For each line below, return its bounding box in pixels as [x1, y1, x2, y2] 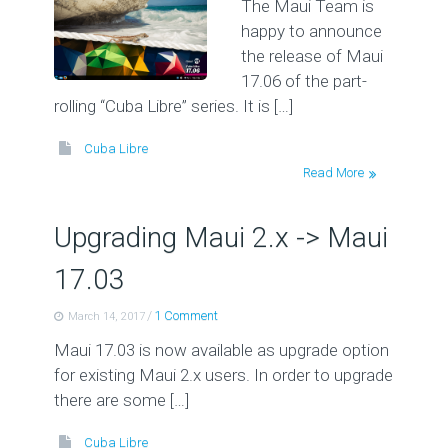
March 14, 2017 [67, 310, 145, 323]
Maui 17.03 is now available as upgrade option [53, 340, 389, 360]
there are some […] [53, 390, 189, 410]
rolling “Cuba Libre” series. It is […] [53, 96, 293, 116]
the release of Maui [240, 46, 383, 66]
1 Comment [153, 308, 218, 323]
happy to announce [240, 21, 382, 41]
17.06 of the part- [240, 71, 367, 91]
